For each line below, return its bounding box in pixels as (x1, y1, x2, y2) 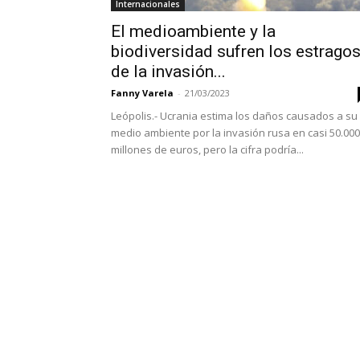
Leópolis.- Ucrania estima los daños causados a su (111, 108, 358, 123)
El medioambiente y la (111, 22, 276, 41)
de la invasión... (111, 62, 226, 81)
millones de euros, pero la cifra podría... (111, 142, 304, 157)
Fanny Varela (111, 87, 174, 99)
